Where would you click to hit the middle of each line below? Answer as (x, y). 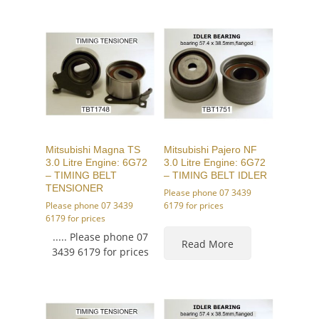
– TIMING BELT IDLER (216, 176)
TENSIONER (74, 188)
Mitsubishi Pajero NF (211, 150)
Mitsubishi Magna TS (93, 150)
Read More (208, 244)
